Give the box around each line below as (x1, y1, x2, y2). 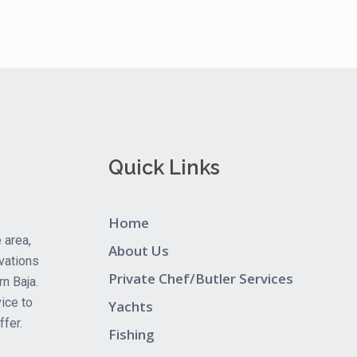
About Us (108, 241, 169, 261)
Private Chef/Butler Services (108, 269, 293, 288)
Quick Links (108, 155, 220, 180)
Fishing (108, 325, 155, 344)
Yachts (108, 297, 153, 316)
